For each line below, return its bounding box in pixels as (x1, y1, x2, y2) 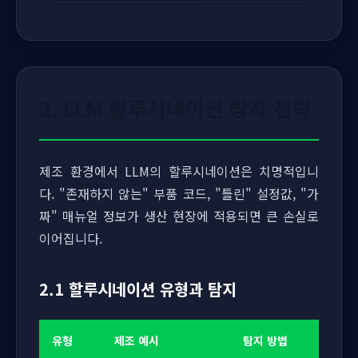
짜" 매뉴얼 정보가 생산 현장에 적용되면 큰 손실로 (39, 206, 319, 225)
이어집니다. (39, 229, 102, 248)
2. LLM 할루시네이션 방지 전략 (39, 93, 312, 122)
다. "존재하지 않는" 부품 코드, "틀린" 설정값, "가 (39, 184, 319, 203)
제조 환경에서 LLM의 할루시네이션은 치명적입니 (39, 161, 319, 181)
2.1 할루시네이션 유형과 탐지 (39, 277, 237, 300)
